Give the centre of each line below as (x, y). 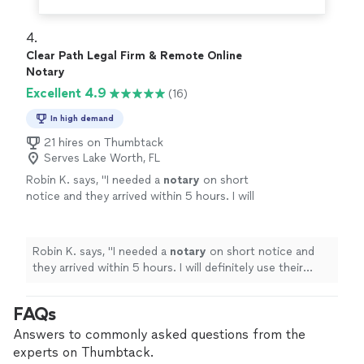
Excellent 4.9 (66, 93)
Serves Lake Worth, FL (102, 158)
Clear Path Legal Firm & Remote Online (134, 56)
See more (233, 213)
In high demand (82, 119)
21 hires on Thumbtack (104, 143)
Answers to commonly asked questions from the (159, 335)
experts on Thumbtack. (83, 353)
